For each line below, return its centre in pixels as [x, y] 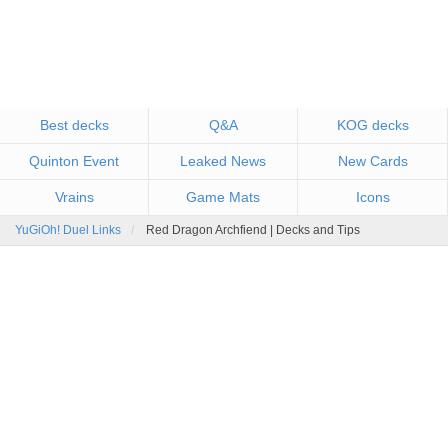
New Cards [372, 161]
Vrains [74, 197]
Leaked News [223, 161]
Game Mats [223, 197]
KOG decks [372, 125]
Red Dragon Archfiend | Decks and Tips [253, 230]
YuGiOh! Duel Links [68, 230]
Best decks [74, 125]
